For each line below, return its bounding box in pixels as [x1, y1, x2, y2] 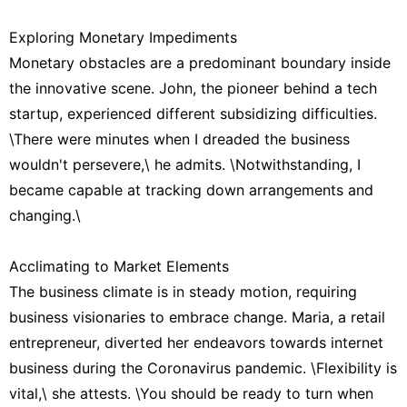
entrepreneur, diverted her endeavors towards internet [9, 333, 383, 352]
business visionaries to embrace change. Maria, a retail [9, 307, 385, 326]
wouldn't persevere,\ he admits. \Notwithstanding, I [9, 154, 361, 174]
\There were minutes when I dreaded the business [9, 129, 350, 148]
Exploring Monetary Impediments [9, 27, 237, 46]
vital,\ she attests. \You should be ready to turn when [9, 383, 373, 402]
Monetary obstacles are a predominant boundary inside [9, 53, 391, 72]
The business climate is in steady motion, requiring [9, 282, 357, 301]
